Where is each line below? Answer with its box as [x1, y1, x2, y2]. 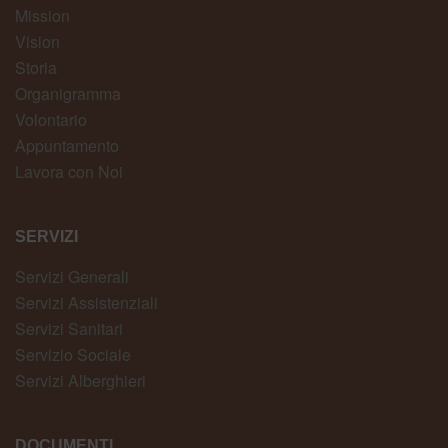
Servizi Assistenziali [15, 290, 158, 314]
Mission [15, 3, 70, 27]
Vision [15, 29, 60, 53]
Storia [15, 55, 57, 79]
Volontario [15, 107, 87, 131]
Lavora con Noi [15, 159, 123, 183]
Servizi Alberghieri [15, 368, 146, 392]
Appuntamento [15, 133, 119, 157]
